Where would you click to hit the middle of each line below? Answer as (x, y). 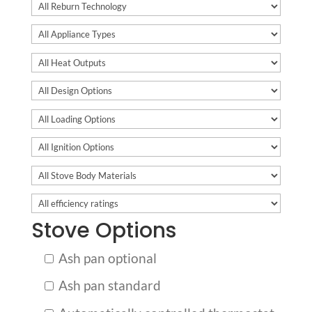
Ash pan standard (108, 286)
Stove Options (103, 230)
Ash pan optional (106, 258)
